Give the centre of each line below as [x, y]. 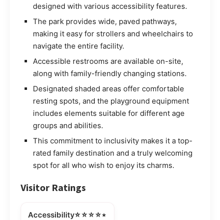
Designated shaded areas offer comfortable [109, 89]
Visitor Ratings [53, 188]
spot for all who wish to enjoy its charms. [104, 165]
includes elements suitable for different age [109, 113]
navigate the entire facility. [79, 46]
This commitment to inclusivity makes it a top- [113, 141]
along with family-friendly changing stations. [110, 74]
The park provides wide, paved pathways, [105, 22]
